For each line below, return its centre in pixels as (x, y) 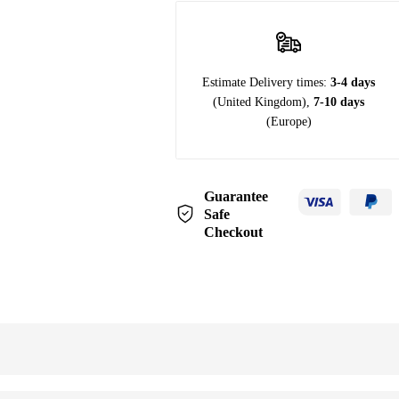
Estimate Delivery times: (266, 82)
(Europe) (289, 122)
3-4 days (353, 82)
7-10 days (337, 102)
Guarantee (236, 196)
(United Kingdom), (261, 102)
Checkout (233, 232)
